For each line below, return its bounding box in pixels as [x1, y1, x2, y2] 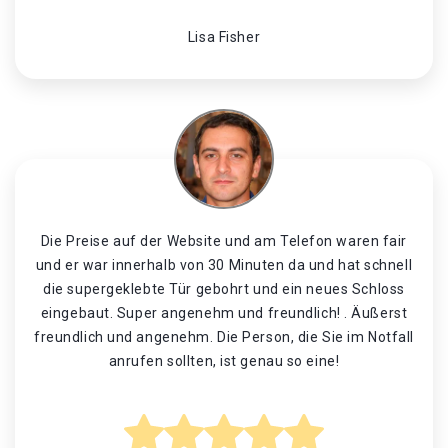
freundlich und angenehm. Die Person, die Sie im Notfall [34, 329, 414, 345]
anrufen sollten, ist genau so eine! [108, 353, 340, 369]
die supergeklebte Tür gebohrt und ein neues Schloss [43, 281, 405, 297]
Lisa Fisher [187, 29, 261, 45]
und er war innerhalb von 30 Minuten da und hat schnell [35, 257, 413, 273]
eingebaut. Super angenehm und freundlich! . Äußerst [40, 305, 408, 321]
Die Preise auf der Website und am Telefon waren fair [40, 233, 408, 249]
